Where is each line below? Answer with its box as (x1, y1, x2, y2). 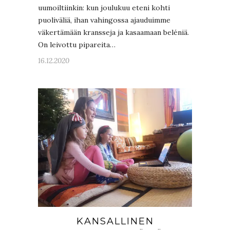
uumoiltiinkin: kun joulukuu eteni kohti (38, 3, 170, 12)
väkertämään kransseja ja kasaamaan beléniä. (38, 28, 189, 37)
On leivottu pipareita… (38, 40, 116, 49)
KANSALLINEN (76, 215, 154, 227)
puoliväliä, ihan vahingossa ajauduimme (38, 15, 170, 25)
